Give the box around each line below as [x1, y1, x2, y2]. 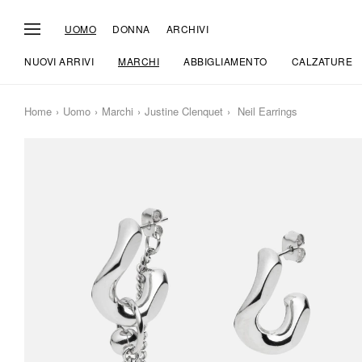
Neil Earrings [234, 103, 297, 119]
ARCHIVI [166, 21, 208, 36]
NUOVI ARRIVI [24, 54, 94, 68]
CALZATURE [291, 54, 352, 68]
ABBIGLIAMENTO [183, 54, 267, 68]
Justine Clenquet [145, 103, 223, 119]
